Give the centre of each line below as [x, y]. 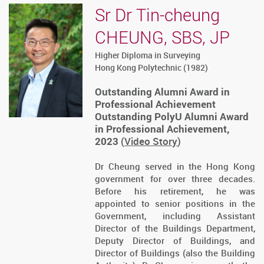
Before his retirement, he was [175, 191]
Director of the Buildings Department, [175, 228]
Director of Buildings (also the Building [175, 253]
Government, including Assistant [175, 216]
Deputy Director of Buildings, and [175, 241]
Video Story [151, 141]
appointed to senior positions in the [175, 204]
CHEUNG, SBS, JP [163, 37]
